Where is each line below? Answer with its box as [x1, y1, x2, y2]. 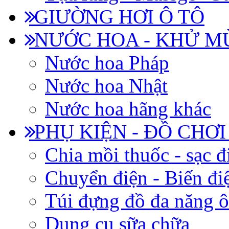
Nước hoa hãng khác [45, 98, 211, 120]
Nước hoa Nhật [45, 75, 168, 97]
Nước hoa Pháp [45, 52, 169, 74]
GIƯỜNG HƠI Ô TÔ [29, 6, 204, 28]
